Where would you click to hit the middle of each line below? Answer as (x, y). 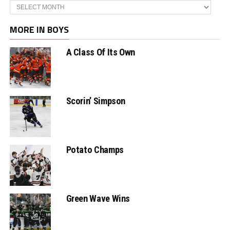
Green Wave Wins (98, 199)
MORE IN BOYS (39, 30)
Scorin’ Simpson (96, 101)
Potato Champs (95, 150)
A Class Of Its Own (100, 52)
